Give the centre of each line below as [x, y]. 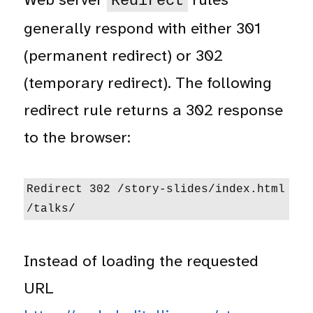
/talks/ [51, 209]
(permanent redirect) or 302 [124, 55]
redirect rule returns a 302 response [154, 110]
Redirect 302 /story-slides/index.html [156, 190]
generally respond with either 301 [143, 28]
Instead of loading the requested [141, 261]
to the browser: [78, 137]
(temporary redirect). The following [148, 82]
